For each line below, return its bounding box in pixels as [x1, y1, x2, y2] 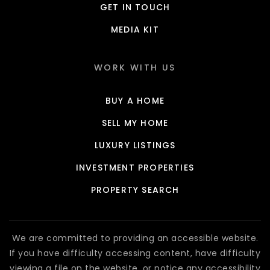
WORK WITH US [94, 61, 176, 74]
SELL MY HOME [101, 117, 169, 130]
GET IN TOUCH [99, 1, 171, 14]
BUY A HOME [105, 95, 165, 107]
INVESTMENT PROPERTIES [75, 162, 195, 174]
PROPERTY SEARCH [90, 184, 180, 196]
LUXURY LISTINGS [94, 139, 176, 152]
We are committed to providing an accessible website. [11, 232, 259, 245]
